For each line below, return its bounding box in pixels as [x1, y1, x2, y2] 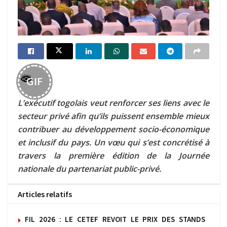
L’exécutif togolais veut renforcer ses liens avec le [18, 97, 209, 109]
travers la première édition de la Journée [18, 150, 209, 162]
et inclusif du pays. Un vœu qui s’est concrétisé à [18, 137, 209, 148]
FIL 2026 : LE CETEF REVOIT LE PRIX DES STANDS [25, 214, 207, 224]
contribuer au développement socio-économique [18, 124, 209, 135]
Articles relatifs [18, 189, 72, 200]
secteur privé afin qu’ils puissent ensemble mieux [18, 110, 209, 122]
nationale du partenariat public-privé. [18, 163, 161, 175]
